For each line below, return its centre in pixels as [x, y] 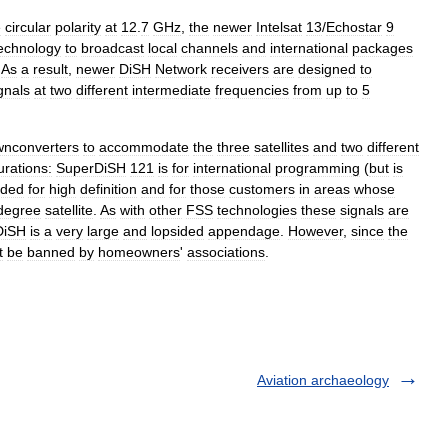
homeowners [139, 251]
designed [327, 68]
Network [181, 68]
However [315, 230]
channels [209, 47]
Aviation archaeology [323, 379]
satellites [281, 146]
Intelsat [279, 26]
